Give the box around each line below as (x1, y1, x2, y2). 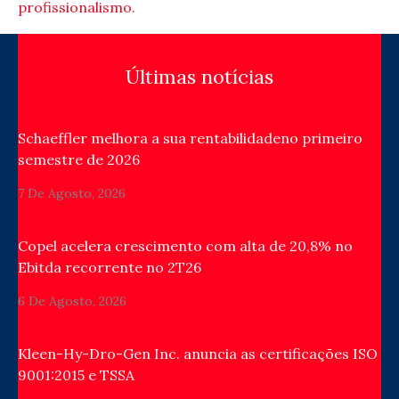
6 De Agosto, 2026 (18, 293, 126, 310)
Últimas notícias (126, 64, 273, 90)
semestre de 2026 (18, 151, 140, 169)
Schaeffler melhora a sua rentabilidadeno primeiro (18, 129, 362, 148)
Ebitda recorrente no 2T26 (18, 258, 201, 277)
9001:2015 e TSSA (18, 366, 134, 385)
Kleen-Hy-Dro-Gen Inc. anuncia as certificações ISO (18, 345, 378, 363)
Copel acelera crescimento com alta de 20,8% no (18, 237, 353, 256)
